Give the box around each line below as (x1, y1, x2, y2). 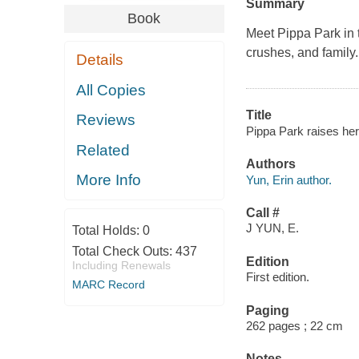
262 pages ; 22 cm (245, 319, 343, 333)
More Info (76, 171, 142, 189)
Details (76, 51, 124, 69)
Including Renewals (71, 258, 171, 272)
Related (76, 141, 131, 159)
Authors (245, 157, 296, 171)
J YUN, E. (245, 221, 299, 236)
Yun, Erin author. (245, 172, 332, 187)
